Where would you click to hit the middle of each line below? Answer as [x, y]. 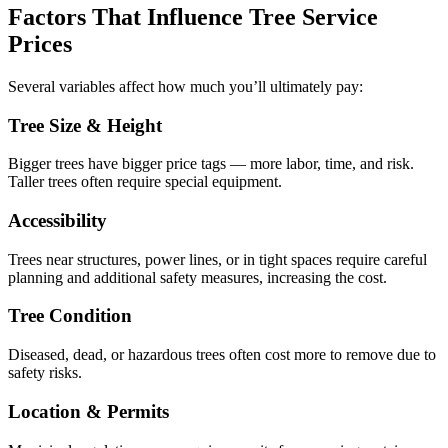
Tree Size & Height [85, 125]
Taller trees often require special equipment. [145, 182]
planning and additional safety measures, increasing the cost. [197, 277]
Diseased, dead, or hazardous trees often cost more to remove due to [222, 355]
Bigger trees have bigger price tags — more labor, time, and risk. [211, 164]
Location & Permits [88, 411]
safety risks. [45, 373]
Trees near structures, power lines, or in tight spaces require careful [217, 259]
